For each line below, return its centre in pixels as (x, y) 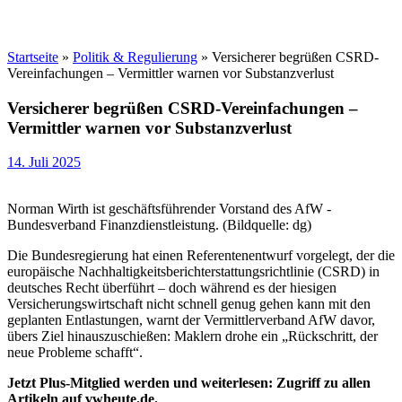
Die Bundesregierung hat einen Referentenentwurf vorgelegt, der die (201, 256)
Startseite (33, 57)
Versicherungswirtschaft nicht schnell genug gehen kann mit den (189, 304)
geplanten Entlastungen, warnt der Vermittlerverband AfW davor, (191, 320)
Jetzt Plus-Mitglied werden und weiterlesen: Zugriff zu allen (189, 383)
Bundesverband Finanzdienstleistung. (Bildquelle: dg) (159, 225)
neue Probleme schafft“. (75, 353)
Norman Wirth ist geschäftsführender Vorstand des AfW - (169, 209)
